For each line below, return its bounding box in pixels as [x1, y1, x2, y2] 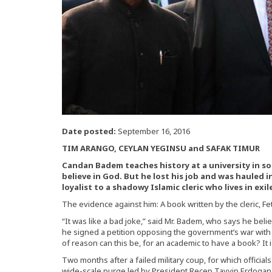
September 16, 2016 [116, 125, 190, 137]
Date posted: [62, 125, 116, 137]
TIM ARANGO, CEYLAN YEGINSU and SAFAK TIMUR [62, 142, 260, 154]
